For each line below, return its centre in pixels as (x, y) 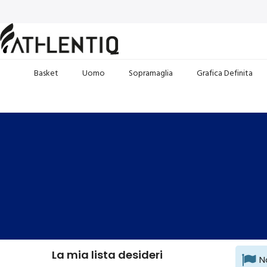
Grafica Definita (224, 72)
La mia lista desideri (107, 254)
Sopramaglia (150, 72)
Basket (46, 72)
